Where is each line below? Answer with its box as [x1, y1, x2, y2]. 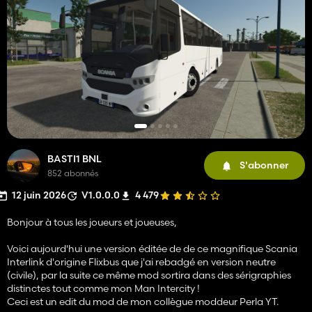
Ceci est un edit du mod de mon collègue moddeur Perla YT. [7, 295, 279, 308]
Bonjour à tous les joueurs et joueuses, [7, 215, 177, 228]
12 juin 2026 [12, 188, 66, 201]
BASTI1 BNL [47, 152, 102, 165]
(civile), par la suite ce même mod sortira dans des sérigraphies [7, 268, 291, 281]
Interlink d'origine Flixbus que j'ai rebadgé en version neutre [7, 255, 276, 268]
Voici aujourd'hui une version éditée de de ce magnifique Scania [7, 242, 297, 255]
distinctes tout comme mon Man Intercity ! [7, 281, 200, 295]
